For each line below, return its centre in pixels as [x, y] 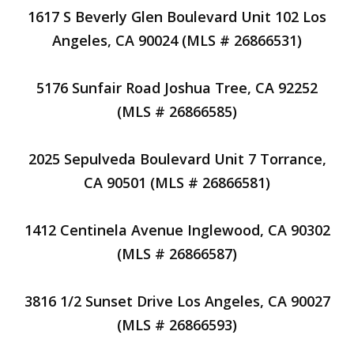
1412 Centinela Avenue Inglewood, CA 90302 [177, 230]
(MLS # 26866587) [177, 254]
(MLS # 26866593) [177, 325]
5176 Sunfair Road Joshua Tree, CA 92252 [177, 88]
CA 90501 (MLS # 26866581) [177, 183]
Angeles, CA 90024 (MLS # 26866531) [177, 40]
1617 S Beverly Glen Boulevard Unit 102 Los [177, 17]
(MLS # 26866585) [177, 111]
